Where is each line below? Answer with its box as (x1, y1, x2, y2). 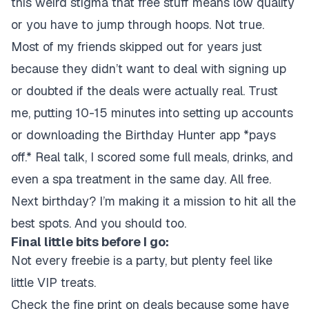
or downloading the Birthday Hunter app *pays (11, 127, 276, 143)
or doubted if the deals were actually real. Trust (11, 83, 278, 99)
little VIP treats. (11, 275, 96, 290)
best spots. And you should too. (11, 215, 186, 231)
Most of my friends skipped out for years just (11, 39, 262, 54)
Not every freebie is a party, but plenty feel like (11, 252, 272, 268)
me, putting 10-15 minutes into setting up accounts (11, 105, 293, 121)
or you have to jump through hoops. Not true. (11, 17, 264, 32)
